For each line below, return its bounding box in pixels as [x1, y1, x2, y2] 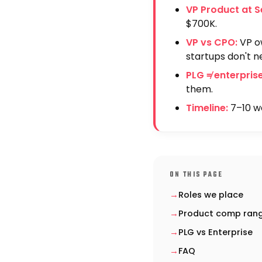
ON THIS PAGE [170, 170, 223, 180]
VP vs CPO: [186, 36, 237, 49]
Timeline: [186, 101, 228, 115]
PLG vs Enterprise [178, 226, 253, 238]
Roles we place [178, 189, 243, 201]
